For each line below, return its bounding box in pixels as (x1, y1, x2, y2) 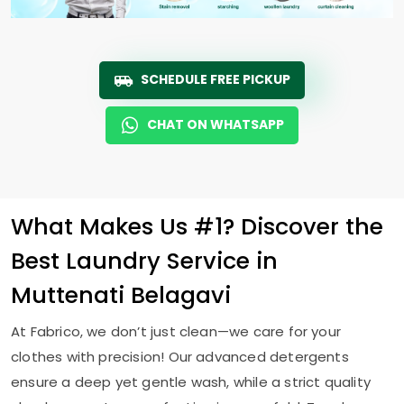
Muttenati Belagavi (11, 279, 231, 312)
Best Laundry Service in (11, 244, 278, 278)
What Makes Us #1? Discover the (11, 210, 383, 243)
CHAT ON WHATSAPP (147, 115, 284, 134)
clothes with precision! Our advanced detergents (11, 347, 349, 367)
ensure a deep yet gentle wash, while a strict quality (11, 372, 371, 392)
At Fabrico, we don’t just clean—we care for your (11, 322, 341, 342)
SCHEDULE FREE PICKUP (141, 70, 290, 89)
